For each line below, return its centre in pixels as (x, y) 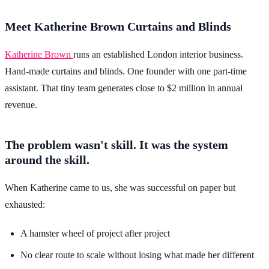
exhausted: (25, 205)
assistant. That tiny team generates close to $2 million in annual (124, 88)
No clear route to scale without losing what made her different (137, 255)
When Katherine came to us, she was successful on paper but (120, 188)
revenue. (21, 105)
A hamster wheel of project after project (95, 234)
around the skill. (47, 160)
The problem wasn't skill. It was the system (116, 145)
